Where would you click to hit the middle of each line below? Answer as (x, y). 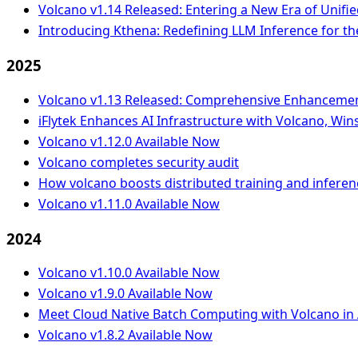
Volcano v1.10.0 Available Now (129, 273)
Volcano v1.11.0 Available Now (129, 203)
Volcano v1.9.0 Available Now (125, 294)
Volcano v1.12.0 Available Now (129, 141)
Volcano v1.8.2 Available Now (125, 335)
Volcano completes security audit (139, 162)
